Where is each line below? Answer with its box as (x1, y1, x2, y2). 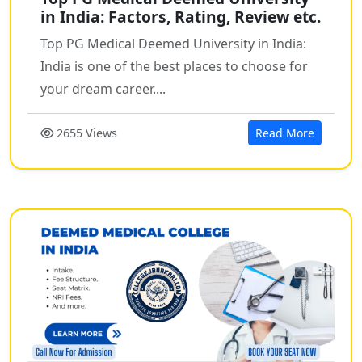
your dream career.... (40, 80, 166, 99)
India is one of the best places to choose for (40, 57, 308, 76)
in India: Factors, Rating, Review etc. (40, 6, 321, 28)
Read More (255, 125, 314, 141)
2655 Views (53, 125, 117, 141)
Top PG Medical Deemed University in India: (40, 35, 306, 53)
